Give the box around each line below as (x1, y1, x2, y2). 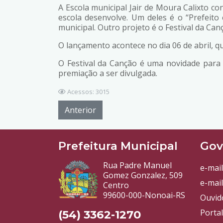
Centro (103, 180, 129, 191)
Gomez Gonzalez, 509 (103, 170, 183, 181)
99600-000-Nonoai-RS (103, 190, 185, 201)
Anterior (65, 105, 96, 115)
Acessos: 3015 (67, 87, 110, 96)
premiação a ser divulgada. (58, 68, 157, 79)
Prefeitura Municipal (58, 139, 178, 153)
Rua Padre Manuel (103, 160, 172, 171)
